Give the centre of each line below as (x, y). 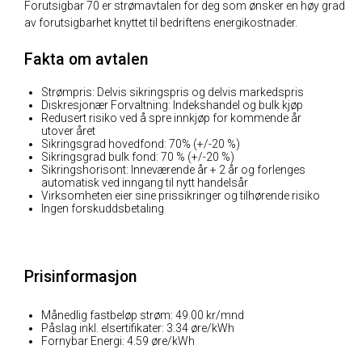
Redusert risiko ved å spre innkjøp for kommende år (171, 118)
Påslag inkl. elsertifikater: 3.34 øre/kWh (138, 328)
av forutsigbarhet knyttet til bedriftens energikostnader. (161, 23)
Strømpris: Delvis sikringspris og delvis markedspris (173, 92)
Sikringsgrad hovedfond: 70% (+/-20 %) (141, 144)
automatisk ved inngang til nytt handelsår (145, 183)
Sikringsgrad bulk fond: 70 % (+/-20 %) (138, 157)
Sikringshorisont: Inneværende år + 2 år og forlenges (173, 170)
